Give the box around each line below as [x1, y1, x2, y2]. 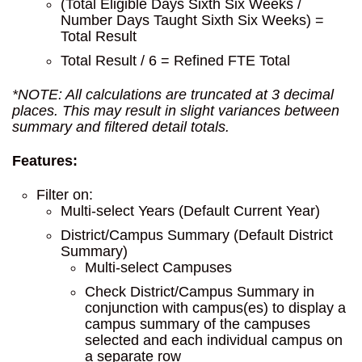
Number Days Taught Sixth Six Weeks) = [61, 12, 324, 28]
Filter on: [36, 187, 93, 203]
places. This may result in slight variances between [12, 103, 339, 119]
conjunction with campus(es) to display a [85, 300, 346, 316]
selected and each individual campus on [85, 332, 343, 348]
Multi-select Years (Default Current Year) [61, 203, 320, 219]
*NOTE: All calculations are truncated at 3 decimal [12, 86, 334, 103]
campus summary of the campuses [85, 316, 310, 332]
